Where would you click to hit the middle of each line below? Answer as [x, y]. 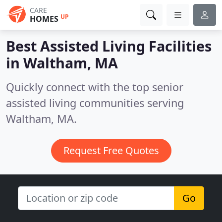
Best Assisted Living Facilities [109, 46]
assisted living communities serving [95, 103]
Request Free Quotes [111, 150]
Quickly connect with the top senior [95, 87]
